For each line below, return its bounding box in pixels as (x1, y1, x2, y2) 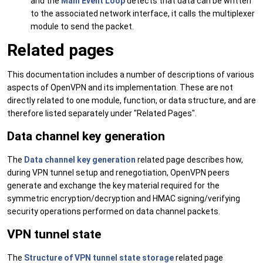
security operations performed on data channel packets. (7, 206, 220, 216)
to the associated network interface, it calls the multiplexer (31, 9, 255, 19)
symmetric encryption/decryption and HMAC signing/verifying (7, 193, 240, 203)
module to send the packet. (31, 22, 134, 32)
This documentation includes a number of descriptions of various (7, 69, 254, 79)
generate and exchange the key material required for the (7, 180, 220, 190)
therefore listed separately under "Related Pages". (7, 108, 197, 118)
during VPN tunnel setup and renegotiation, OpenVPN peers (7, 167, 230, 177)
